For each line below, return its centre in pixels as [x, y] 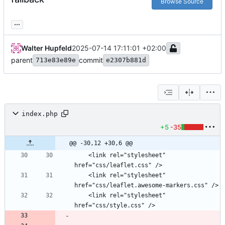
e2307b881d [126, 60]
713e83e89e [56, 60]
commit [91, 60]
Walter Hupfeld [46, 48]
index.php [40, 114]
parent [22, 60]
